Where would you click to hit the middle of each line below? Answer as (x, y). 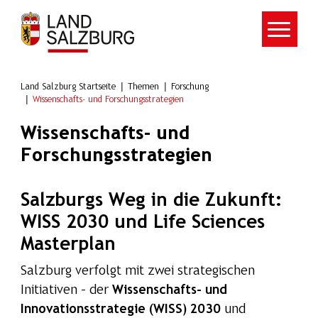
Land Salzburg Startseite (68, 87)
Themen (143, 87)
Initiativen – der (66, 290)
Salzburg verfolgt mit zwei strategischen (137, 271)
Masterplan (68, 245)
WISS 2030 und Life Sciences (142, 223)
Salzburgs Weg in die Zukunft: (154, 201)
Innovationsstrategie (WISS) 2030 (120, 309)
